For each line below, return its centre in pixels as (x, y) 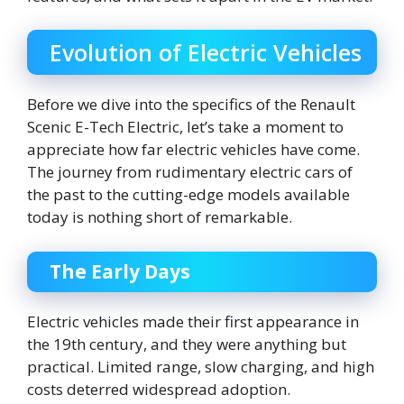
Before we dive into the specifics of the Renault (191, 105)
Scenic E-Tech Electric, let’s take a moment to (185, 127)
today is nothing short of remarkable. (160, 217)
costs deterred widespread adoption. (159, 389)
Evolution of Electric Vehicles (206, 53)
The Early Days (120, 271)
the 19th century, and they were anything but (187, 344)
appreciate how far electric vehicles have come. (193, 150)
